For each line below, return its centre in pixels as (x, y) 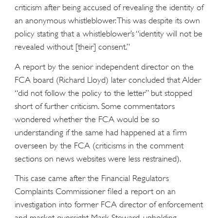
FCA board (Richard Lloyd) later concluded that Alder (108, 80)
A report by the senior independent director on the (104, 66)
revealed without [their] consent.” (72, 47)
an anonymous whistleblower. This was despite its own (107, 21)
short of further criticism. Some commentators (95, 106)
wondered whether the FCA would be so (87, 119)
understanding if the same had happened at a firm (101, 132)
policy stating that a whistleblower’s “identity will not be (109, 34)
